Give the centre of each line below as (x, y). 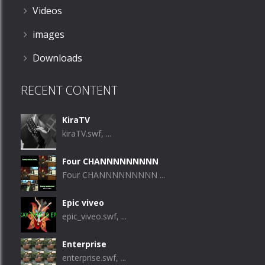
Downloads (57, 58)
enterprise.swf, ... (94, 258)
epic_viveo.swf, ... (94, 216)
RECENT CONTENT (69, 90)
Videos (47, 11)
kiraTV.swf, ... (87, 133)
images (49, 34)
